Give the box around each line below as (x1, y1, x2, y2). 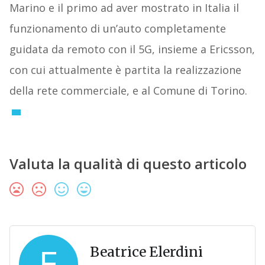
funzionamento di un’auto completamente (9, 21, 226, 36)
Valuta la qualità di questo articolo (9, 154, 247, 174)
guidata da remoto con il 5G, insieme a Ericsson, (9, 42, 255, 57)
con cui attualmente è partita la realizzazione (9, 63, 241, 77)
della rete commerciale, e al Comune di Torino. (9, 83, 247, 98)
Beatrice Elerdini (89, 243, 203, 261)
